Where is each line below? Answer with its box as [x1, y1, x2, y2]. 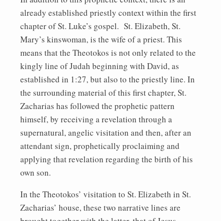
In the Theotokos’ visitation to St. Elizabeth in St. [20, 188, 191, 200]
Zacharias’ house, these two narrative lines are [20, 201, 181, 213]
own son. [20, 166, 51, 178]
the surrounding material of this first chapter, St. [20, 86, 186, 98]
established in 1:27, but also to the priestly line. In [20, 73, 195, 85]
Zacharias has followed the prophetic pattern [20, 100, 175, 111]
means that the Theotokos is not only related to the [20, 46, 196, 58]
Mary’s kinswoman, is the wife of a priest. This [20, 33, 182, 45]
